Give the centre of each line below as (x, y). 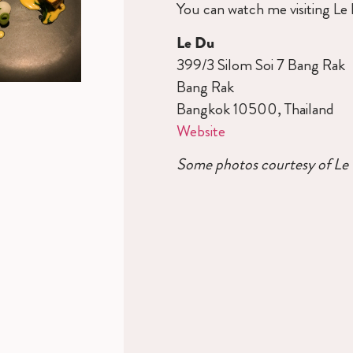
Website (201, 131)
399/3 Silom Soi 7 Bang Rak (260, 65)
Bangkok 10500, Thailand (255, 109)
